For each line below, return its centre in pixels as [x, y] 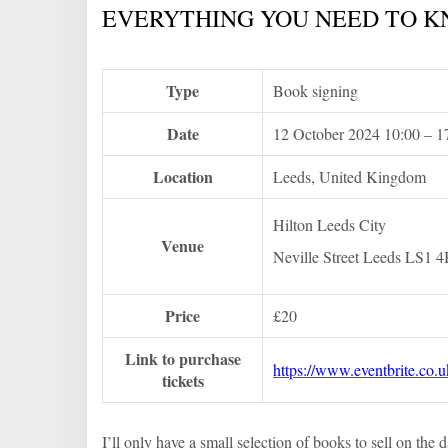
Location [182, 177]
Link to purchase [182, 359]
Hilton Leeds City [329, 225]
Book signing [315, 91]
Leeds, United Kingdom [349, 177]
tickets [182, 381]
